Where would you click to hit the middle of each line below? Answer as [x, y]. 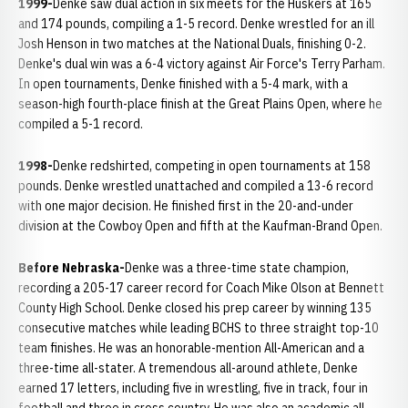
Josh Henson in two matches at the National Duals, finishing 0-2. [192, 44]
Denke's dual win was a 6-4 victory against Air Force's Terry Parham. [202, 64]
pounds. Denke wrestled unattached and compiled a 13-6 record [196, 186]
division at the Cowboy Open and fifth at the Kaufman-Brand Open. [200, 226]
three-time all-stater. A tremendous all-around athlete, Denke [188, 368]
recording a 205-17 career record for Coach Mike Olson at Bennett [201, 288]
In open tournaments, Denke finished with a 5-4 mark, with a [183, 84]
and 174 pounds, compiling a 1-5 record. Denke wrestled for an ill [196, 24]
